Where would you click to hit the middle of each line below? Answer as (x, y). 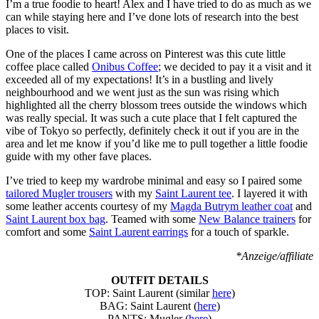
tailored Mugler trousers (59, 193)
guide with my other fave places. (79, 156)
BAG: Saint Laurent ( (148, 305)
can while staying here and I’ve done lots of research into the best (152, 16)
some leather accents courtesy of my (88, 206)
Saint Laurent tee (193, 193)
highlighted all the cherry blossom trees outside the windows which (156, 105)
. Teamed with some (152, 219)
